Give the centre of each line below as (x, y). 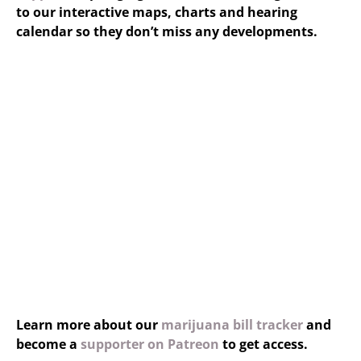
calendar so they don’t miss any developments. (167, 31)
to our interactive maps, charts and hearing (157, 12)
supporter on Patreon (150, 344)
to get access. (263, 344)
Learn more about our (89, 325)
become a (48, 344)
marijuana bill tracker (232, 325)
